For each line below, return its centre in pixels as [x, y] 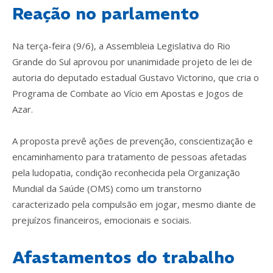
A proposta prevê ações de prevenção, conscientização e [133, 140]
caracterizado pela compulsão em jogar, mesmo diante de [134, 204]
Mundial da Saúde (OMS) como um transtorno [107, 188]
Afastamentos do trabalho [123, 257]
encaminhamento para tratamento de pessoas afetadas [129, 156]
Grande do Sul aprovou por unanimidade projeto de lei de [132, 61]
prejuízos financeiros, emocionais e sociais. [102, 220]
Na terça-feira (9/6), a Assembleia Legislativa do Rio [121, 45]
